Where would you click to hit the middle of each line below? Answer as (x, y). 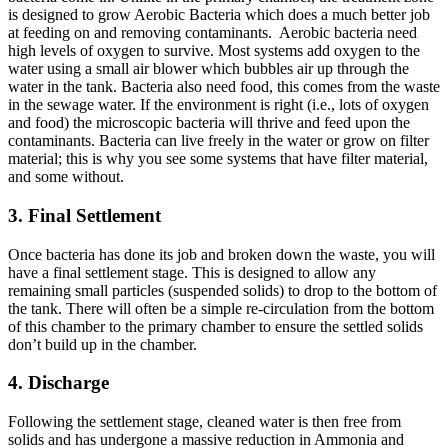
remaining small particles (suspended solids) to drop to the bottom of (222, 290)
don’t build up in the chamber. (102, 344)
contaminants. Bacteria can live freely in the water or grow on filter (218, 141)
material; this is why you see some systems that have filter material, (218, 159)
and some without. (66, 177)
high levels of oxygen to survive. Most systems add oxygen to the (214, 51)
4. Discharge (58, 383)
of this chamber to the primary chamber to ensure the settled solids (215, 326)
